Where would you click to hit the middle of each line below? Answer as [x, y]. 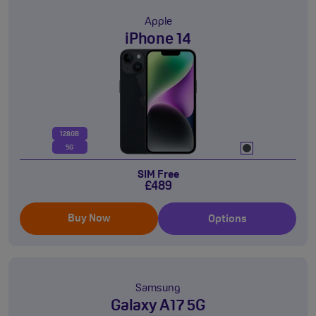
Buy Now [89, 219]
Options [227, 220]
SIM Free [158, 175]
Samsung [158, 289]
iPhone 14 [158, 40]
